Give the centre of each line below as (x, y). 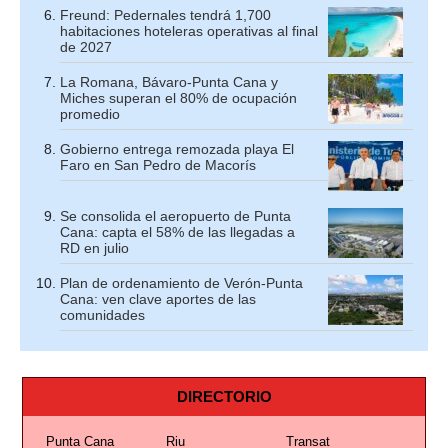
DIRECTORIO (224, 397)
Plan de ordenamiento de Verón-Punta (181, 283)
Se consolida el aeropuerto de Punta (175, 216)
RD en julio (94, 248)
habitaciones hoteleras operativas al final (189, 31)
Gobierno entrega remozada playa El (177, 149)
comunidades (102, 315)
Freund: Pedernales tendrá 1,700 (165, 15)
